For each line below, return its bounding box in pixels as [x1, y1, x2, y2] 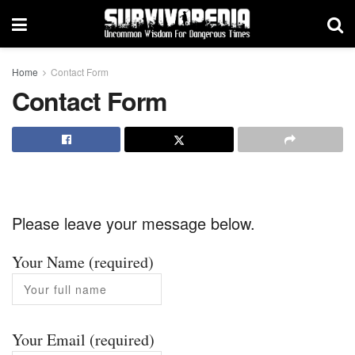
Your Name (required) [12, 251, 154, 273]
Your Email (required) [12, 329, 155, 350]
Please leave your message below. [12, 212, 255, 235]
